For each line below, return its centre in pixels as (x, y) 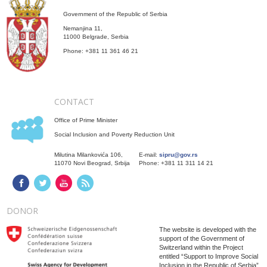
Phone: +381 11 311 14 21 (176, 163)
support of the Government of (201, 238)
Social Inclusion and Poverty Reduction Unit (115, 134)
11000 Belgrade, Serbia (96, 36)
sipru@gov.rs (179, 154)
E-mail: (149, 154)
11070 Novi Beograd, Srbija (92, 163)
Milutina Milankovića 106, (89, 154)
